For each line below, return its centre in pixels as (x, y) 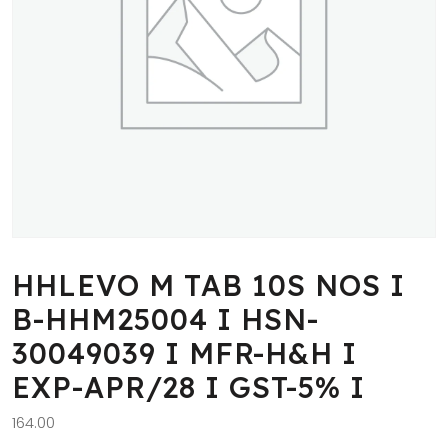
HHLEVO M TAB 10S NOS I (208, 285)
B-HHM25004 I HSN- (165, 319)
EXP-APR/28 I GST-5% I (188, 387)
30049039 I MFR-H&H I (184, 353)
